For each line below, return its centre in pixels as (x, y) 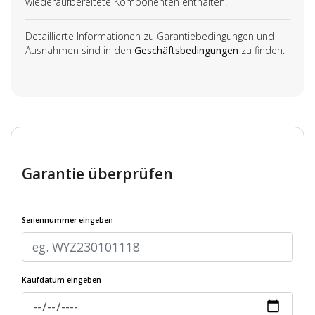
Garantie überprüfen (97, 174)
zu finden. (262, 50)
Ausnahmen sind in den (80, 50)
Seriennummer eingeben (67, 220)
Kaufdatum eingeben (62, 280)
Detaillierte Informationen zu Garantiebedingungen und (150, 36)
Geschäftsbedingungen (186, 50)
